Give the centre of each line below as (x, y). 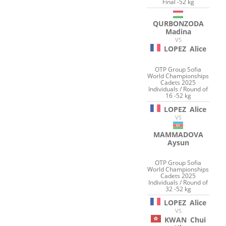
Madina (178, 32)
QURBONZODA (178, 24)
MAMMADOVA (178, 134)
